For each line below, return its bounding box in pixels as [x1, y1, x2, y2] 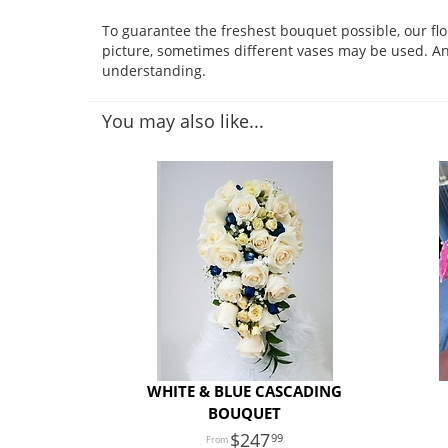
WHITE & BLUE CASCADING [147, 381, 342, 403]
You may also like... [102, 109, 264, 134]
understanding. [102, 61, 206, 81]
